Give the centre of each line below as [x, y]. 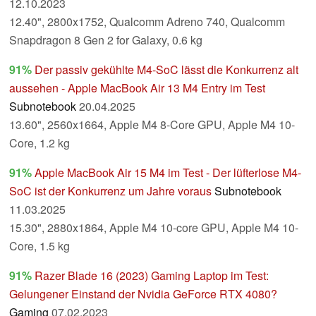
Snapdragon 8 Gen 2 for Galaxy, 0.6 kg [106, 40]
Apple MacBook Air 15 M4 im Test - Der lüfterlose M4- [168, 173]
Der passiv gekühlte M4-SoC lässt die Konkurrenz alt [166, 70]
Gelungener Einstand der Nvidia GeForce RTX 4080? [143, 294]
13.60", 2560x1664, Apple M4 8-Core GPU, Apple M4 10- [152, 125]
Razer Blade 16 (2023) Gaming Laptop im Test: [152, 276]
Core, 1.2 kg [39, 143]
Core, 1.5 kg [39, 246]
